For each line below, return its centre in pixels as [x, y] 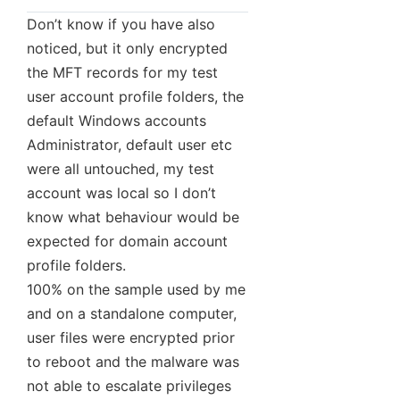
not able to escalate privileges [129, 386]
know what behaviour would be [133, 217]
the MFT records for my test [122, 73]
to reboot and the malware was [133, 362]
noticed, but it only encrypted [127, 49]
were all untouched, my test [121, 169]
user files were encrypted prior [131, 338]
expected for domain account [127, 242]
